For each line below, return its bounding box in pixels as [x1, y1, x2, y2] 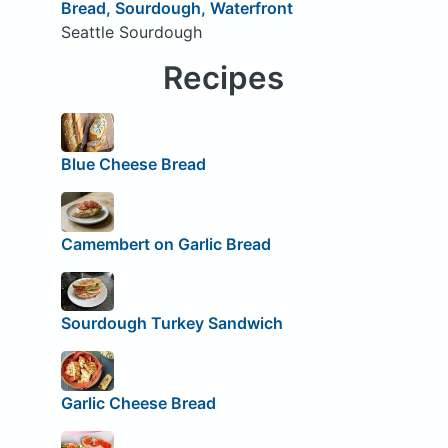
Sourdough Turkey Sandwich [60, 313, 283, 334]
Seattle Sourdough [60, 21, 202, 42]
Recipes [163, 58, 285, 97]
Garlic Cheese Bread [60, 392, 216, 413]
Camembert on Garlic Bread [60, 233, 271, 254]
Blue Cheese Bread [60, 154, 206, 175]
